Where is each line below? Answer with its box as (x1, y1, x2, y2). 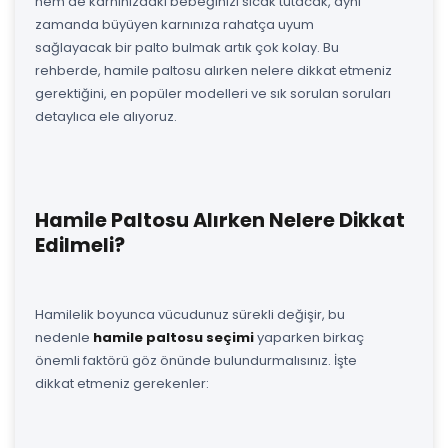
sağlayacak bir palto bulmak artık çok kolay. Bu (35, 37, 339, 57)
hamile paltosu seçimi (93, 327, 254, 347)
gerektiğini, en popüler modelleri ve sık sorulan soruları (35, 83, 391, 103)
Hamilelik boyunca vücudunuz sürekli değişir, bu (35, 304, 345, 324)
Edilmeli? (35, 231, 125, 259)
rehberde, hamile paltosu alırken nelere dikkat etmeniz (35, 60, 392, 80)
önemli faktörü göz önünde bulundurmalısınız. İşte (35, 350, 357, 370)
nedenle (35, 327, 93, 347)
